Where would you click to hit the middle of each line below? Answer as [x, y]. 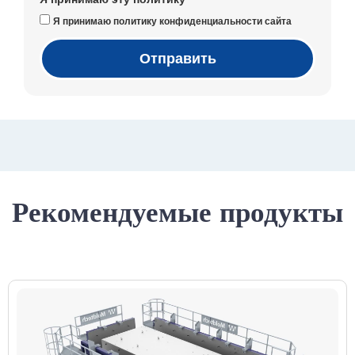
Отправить [177, 59]
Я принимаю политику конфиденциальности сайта [172, 22]
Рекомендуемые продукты [177, 211]
